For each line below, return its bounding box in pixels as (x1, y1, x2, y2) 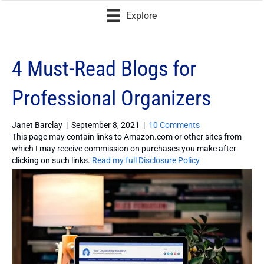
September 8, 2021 (71, 120, 140, 130)
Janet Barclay (12, 120, 62, 130)
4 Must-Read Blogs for (12, 56, 196, 81)
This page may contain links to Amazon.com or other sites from (12, 131, 242, 141)
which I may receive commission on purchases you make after (12, 143, 236, 153)
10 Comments (148, 120, 200, 130)
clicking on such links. (12, 155, 92, 165)
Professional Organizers (12, 85, 211, 111)
